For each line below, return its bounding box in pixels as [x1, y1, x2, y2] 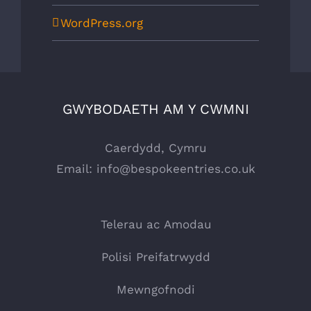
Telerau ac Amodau [100, 217, 211, 231]
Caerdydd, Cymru [105, 141, 206, 155]
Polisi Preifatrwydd [101, 250, 210, 264]
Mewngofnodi [116, 283, 195, 296]
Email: [56, 162, 96, 176]
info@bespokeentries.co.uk [96, 162, 255, 176]
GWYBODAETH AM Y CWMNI [62, 101, 249, 117]
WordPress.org [60, 15, 143, 30]
